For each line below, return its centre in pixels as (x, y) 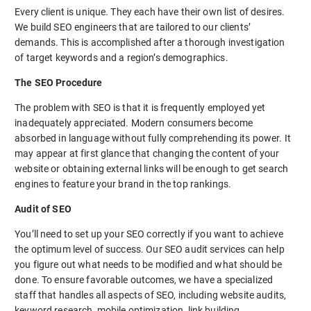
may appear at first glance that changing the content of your (147, 153)
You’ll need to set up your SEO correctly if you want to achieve (149, 234)
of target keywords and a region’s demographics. (121, 57)
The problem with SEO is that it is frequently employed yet (140, 107)
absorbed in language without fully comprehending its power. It (153, 138)
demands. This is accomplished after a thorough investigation (150, 42)
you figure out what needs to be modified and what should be (149, 265)
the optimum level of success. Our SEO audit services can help (150, 250)
